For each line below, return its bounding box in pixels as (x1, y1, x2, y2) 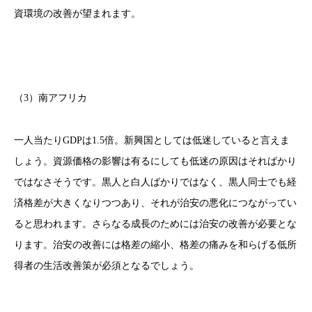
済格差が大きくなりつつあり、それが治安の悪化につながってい (14, 198, 297, 209)
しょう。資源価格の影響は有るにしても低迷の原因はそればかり (14, 156, 297, 167)
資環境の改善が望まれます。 (14, 8, 141, 19)
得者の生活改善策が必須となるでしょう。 (14, 260, 199, 272)
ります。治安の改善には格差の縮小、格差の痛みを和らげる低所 (14, 240, 297, 251)
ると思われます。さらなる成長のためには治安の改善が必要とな (14, 219, 297, 230)
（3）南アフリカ (14, 93, 87, 104)
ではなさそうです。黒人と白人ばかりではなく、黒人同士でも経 (14, 177, 297, 188)
